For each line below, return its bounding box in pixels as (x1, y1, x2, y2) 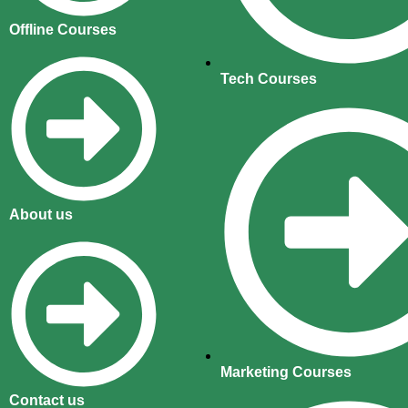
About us (9, 207, 74, 223)
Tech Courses (219, 70, 317, 87)
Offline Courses (9, 21, 117, 37)
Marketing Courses (219, 363, 352, 380)
